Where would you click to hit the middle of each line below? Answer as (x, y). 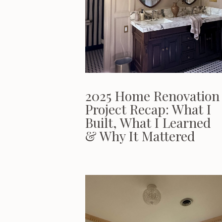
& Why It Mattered (140, 136)
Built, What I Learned (148, 122)
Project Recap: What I (148, 109)
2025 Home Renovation (152, 96)
